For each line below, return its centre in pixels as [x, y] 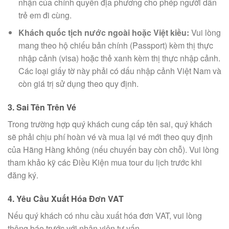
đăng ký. [23, 175]
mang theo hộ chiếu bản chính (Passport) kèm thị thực [116, 45]
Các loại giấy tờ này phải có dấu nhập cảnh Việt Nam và [120, 71]
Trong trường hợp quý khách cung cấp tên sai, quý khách [110, 124]
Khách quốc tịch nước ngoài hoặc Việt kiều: [104, 33]
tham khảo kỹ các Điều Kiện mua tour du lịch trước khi [105, 163]
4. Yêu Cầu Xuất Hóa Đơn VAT [66, 198]
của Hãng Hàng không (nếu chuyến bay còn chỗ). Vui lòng [113, 150]
